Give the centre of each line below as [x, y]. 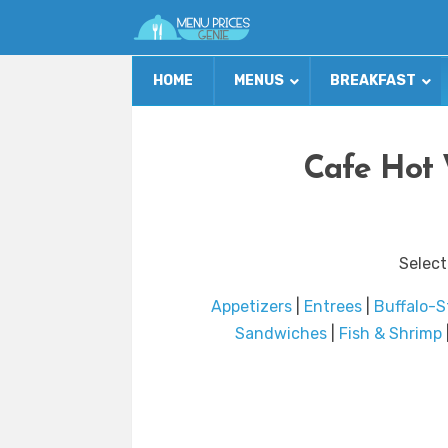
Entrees [333, 307]
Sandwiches [280, 334]
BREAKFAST [373, 81]
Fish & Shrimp [390, 334]
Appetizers [251, 307]
